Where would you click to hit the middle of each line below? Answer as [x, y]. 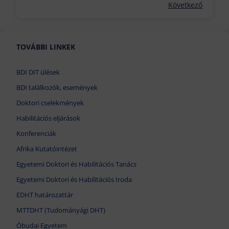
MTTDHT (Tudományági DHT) [61, 210]
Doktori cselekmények [50, 103]
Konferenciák [36, 134]
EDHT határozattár [45, 195]
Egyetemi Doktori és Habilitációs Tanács [76, 164]
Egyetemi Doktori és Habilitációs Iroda [74, 180]
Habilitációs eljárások [48, 118]
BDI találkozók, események [57, 88]
